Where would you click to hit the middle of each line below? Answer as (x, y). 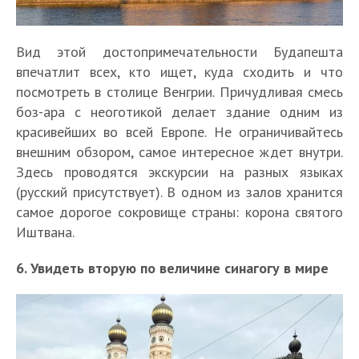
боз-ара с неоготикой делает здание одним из (179, 111)
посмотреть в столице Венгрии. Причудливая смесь (179, 91)
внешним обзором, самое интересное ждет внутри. (179, 151)
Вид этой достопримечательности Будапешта (179, 51)
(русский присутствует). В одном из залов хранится (179, 192)
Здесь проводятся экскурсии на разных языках (179, 171)
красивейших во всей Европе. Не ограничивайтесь (179, 131)
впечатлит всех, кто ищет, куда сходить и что (179, 71)
